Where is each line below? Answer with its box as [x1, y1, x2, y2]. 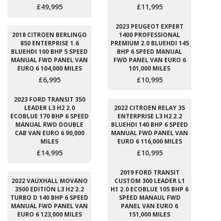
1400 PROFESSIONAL [119, 31, 180, 39]
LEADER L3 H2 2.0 [24, 104, 75, 112]
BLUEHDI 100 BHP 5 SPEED [11, 47, 88, 56]
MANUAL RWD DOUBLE [15, 120, 83, 129]
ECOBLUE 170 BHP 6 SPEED [10, 112, 89, 120]
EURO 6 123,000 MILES [17, 210, 82, 219]
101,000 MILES [129, 64, 170, 73]
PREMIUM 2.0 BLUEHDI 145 [110, 39, 189, 47]
